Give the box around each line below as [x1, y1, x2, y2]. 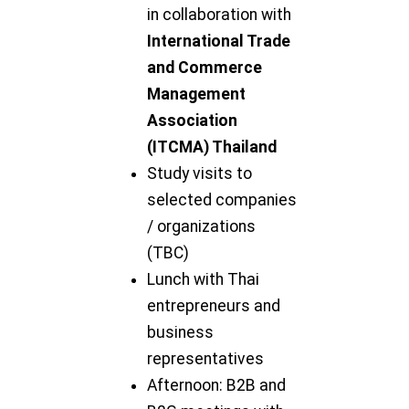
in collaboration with [147, 5, 292, 24]
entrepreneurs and [147, 296, 281, 315]
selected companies [147, 190, 298, 209]
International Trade [147, 31, 291, 50]
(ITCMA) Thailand [147, 137, 278, 156]
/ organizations [147, 216, 257, 236]
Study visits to [147, 163, 253, 183]
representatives [147, 349, 265, 368]
